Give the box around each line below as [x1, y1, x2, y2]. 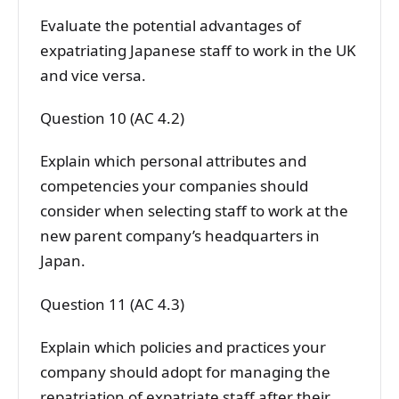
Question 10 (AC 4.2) [40, 108, 184, 128]
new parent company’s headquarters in [40, 225, 320, 247]
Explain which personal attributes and [40, 151, 306, 172]
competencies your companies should [40, 175, 308, 197]
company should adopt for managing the [40, 362, 330, 383]
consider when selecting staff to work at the [40, 200, 348, 222]
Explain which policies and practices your [40, 337, 326, 358]
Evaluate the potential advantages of [40, 14, 301, 36]
